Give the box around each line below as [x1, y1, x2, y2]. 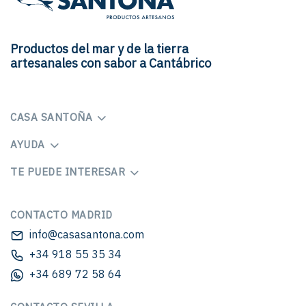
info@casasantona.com [29, 227, 144, 242]
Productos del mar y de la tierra [10, 41, 189, 57]
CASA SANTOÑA [10, 111, 92, 124]
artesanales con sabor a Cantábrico [10, 55, 211, 72]
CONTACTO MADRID [10, 208, 113, 222]
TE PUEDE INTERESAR [10, 165, 125, 179]
